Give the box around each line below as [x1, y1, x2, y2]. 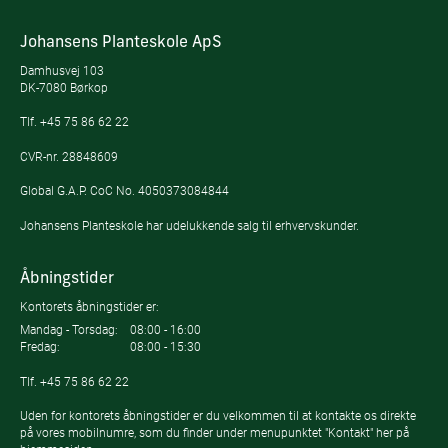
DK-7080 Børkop [20, 79, 108, 95]
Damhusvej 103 [20, 62, 104, 78]
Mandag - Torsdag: [20, 322, 118, 338]
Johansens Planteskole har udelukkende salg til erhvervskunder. [20, 217, 359, 233]
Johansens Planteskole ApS [20, 34, 222, 51]
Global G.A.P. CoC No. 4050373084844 [20, 183, 229, 199]
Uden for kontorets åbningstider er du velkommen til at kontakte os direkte [20, 408, 416, 424]
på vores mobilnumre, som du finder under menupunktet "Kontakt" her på [20, 425, 409, 441]
